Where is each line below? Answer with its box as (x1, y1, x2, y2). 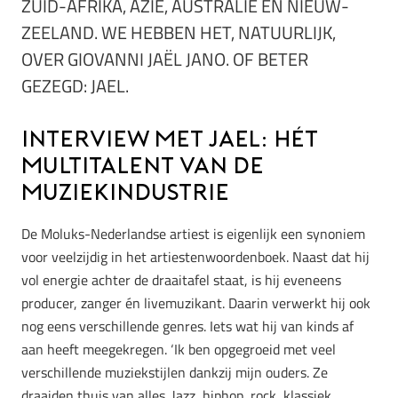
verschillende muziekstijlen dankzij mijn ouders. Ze (21, 361, 328, 383)
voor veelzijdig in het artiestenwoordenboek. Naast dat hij (21, 245, 370, 267)
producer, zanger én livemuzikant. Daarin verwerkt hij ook (21, 291, 370, 314)
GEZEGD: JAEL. (21, 72, 129, 100)
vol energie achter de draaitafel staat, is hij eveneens (21, 268, 341, 291)
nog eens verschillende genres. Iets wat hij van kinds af (21, 314, 354, 337)
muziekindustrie (21, 183, 229, 206)
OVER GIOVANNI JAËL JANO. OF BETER (21, 45, 308, 74)
